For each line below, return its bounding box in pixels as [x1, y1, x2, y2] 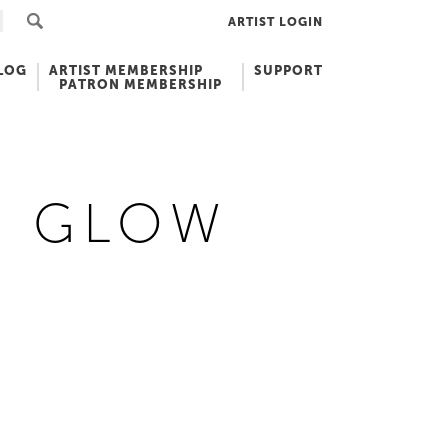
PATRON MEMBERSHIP [59, 77, 222, 92]
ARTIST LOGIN [228, 14, 323, 29]
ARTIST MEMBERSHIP [49, 63, 203, 78]
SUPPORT [254, 63, 323, 78]
